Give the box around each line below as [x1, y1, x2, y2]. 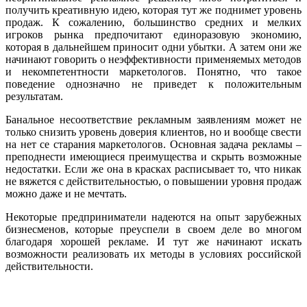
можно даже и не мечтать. [5, 187, 127, 199]
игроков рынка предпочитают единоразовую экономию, [5, 28, 302, 40]
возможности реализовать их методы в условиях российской [5, 247, 302, 260]
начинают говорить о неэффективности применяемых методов [5, 53, 302, 65]
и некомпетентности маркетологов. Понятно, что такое [5, 65, 302, 77]
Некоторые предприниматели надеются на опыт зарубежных [5, 210, 302, 223]
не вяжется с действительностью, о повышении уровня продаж [5, 175, 302, 187]
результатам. [5, 90, 63, 102]
